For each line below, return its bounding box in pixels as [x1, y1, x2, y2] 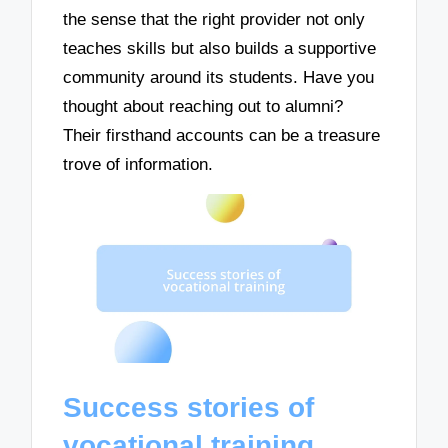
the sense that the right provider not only [63, 9, 366, 29]
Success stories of [63, 391, 315, 423]
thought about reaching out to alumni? [63, 96, 344, 116]
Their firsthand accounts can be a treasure [63, 125, 381, 145]
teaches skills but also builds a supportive [63, 38, 377, 58]
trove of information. [63, 154, 214, 174]
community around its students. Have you [63, 67, 375, 87]
